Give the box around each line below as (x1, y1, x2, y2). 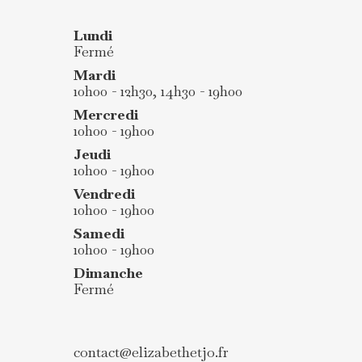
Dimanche (74, 263, 144, 282)
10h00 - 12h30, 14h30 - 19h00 (74, 82, 243, 100)
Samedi (74, 224, 125, 242)
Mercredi (74, 105, 139, 124)
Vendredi (74, 184, 136, 203)
